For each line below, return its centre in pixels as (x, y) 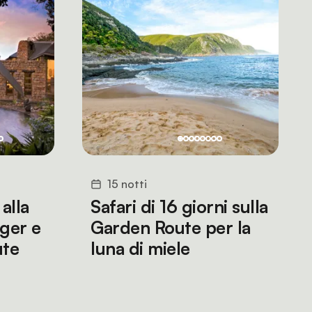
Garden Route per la (171, 227)
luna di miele (140, 248)
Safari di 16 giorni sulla (179, 206)
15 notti (127, 184)
